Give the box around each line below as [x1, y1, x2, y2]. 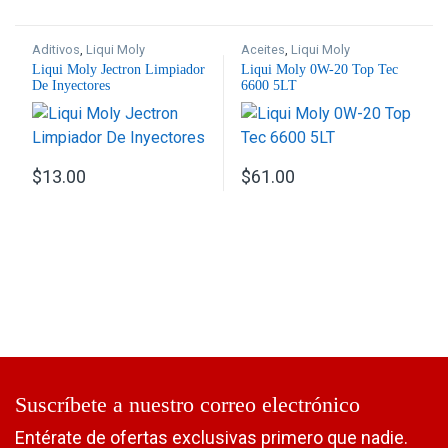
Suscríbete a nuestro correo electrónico [15, 391, 360, 417]
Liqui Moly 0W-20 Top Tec [241, 62, 399, 78]
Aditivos [32, 42, 81, 58]
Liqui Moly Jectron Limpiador [32, 62, 206, 78]
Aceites [241, 42, 286, 58]
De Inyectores [32, 78, 111, 94]
